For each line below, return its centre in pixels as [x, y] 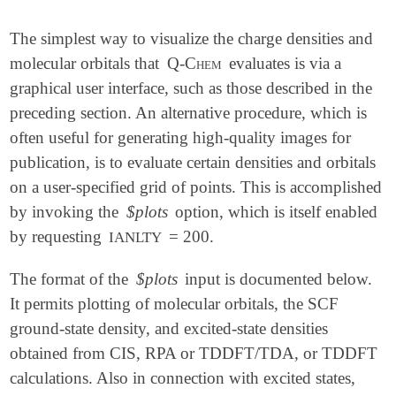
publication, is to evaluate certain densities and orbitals [193, 163]
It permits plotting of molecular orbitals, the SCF [175, 303]
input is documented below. [277, 278]
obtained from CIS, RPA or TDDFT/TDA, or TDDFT [194, 353]
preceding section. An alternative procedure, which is [189, 113]
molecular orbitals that [87, 64]
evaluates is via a [283, 64]
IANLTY [136, 238]
